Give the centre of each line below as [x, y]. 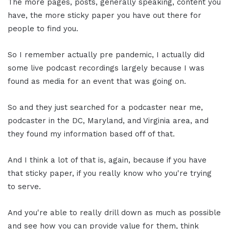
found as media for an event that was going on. [97, 81]
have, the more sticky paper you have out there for [105, 15]
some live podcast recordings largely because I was [106, 68]
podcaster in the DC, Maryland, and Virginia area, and [108, 120]
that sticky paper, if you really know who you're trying [110, 173]
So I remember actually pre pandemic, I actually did [106, 54]
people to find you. [43, 28]
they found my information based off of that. [91, 134]
